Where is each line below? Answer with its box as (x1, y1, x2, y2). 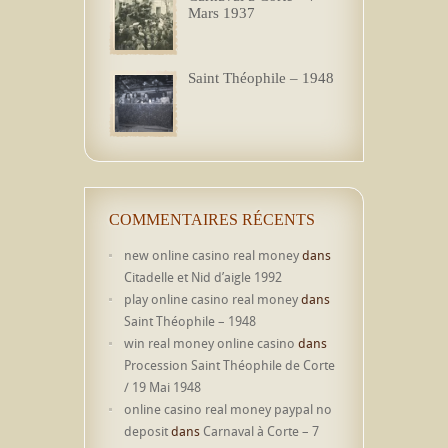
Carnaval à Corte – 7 (203, 422, 319, 441)
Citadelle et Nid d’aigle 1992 (124, 268, 282, 287)
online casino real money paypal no (124, 400, 332, 419)
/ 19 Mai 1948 (124, 378, 201, 397)
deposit (124, 422, 168, 441)
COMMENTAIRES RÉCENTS (109, 211, 315, 229)
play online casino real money (124, 290, 298, 309)
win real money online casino (124, 334, 295, 353)
